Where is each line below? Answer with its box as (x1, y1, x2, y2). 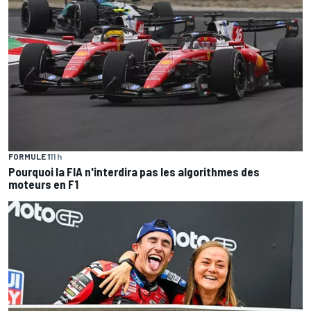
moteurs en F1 (8, 176, 78, 191)
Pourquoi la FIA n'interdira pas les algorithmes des (8, 164, 260, 178)
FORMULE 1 (8, 151, 50, 161)
